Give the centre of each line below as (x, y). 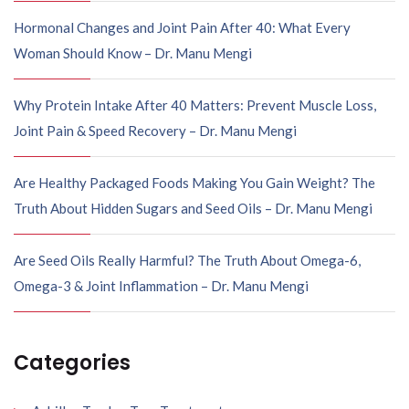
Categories (72, 363)
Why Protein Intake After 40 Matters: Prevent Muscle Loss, (195, 105)
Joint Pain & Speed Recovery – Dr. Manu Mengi (155, 131)
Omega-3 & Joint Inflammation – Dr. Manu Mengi (161, 286)
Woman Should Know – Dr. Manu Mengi (133, 53)
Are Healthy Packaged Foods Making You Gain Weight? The (194, 183)
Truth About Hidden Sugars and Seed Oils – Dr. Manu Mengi (193, 209)
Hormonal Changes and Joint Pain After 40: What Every (182, 28)
